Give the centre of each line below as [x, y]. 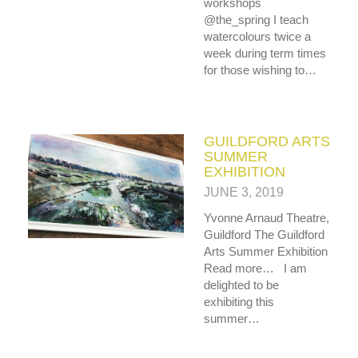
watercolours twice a [257, 36]
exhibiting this [239, 301]
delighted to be [241, 284]
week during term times [265, 53]
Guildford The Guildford [264, 234]
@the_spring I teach [256, 19]
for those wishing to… [260, 70]
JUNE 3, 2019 [244, 192]
